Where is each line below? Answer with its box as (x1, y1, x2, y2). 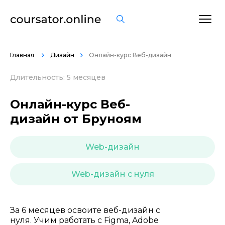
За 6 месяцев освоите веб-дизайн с (10, 205, 160, 215)
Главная (10, 51, 36, 59)
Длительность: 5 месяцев (10, 73, 105, 82)
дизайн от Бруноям (10, 111, 142, 126)
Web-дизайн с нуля (71, 169, 154, 179)
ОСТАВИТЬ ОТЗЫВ (39, 25, 140, 37)
